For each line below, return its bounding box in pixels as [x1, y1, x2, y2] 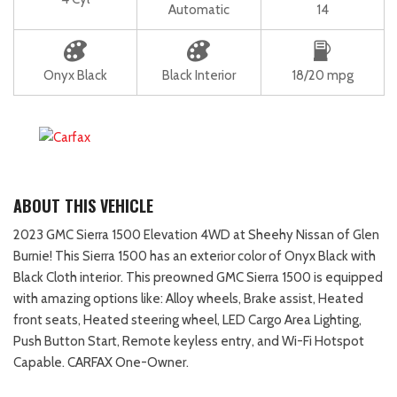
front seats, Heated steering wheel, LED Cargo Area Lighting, [13, 311, 362, 328]
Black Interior [161, 66, 236, 83]
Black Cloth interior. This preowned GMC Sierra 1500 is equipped [13, 269, 383, 285]
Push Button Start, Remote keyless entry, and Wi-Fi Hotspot [13, 332, 364, 349]
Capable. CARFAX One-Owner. [13, 354, 189, 370]
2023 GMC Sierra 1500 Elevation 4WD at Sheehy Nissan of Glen [13, 226, 379, 243]
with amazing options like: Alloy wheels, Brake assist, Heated [13, 290, 363, 307]
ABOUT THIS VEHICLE [13, 193, 153, 217]
